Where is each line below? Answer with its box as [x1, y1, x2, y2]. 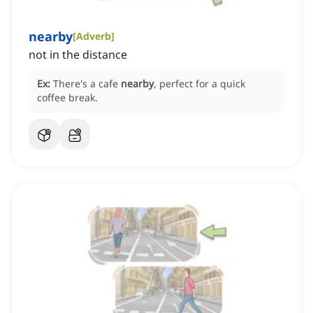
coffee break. [37, 91, 98, 105]
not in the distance [29, 47, 127, 63]
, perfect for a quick [154, 77, 245, 91]
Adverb [76, 29, 111, 43]
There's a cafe [53, 77, 121, 91]
